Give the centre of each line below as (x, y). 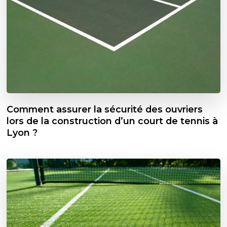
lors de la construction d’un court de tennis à (112, 121)
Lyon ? (22, 132)
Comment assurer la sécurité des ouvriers (105, 109)
